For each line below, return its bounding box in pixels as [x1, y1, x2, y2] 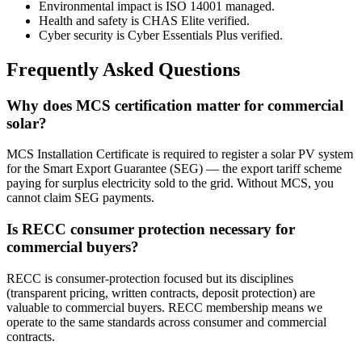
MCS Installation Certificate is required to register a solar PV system [6, 147, 353, 162]
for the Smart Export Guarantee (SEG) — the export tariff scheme [6, 162, 342, 176]
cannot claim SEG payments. [6, 191, 154, 205]
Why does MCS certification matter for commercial [6, 96, 343, 114]
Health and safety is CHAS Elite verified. [39, 13, 250, 27]
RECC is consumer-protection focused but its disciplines [6, 271, 293, 285]
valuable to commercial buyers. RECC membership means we [6, 300, 322, 314]
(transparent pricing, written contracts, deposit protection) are [6, 285, 315, 300]
